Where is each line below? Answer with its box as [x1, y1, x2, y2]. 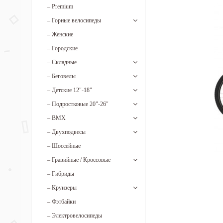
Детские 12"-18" [52, 87, 92, 94]
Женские [52, 31, 73, 38]
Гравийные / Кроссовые [52, 156, 111, 163]
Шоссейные [52, 142, 81, 149]
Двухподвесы [52, 128, 86, 135]
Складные [52, 59, 77, 66]
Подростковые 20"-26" [52, 101, 109, 108]
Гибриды [52, 170, 74, 177]
